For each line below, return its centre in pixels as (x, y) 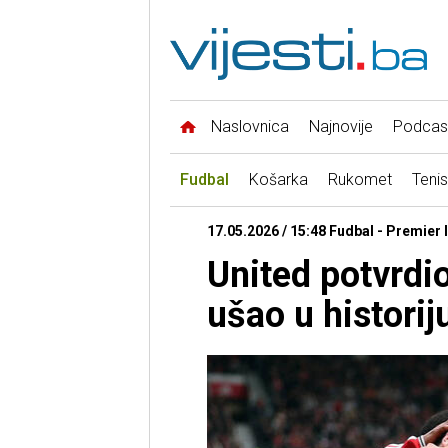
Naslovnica (249, 127)
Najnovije (340, 127)
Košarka (278, 180)
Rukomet (359, 180)
